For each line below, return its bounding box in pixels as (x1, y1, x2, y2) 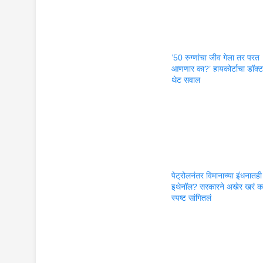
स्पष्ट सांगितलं (171, 193, 212, 203)
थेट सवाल (171, 75, 201, 85)
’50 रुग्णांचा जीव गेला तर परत (171, 52, 260, 62)
